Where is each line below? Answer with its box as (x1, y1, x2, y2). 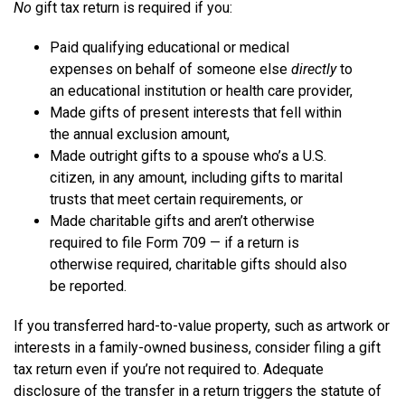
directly (291, 60, 336, 78)
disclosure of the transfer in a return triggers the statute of (14, 381, 381, 400)
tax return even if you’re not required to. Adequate (14, 360, 324, 378)
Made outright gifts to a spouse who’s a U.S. (50, 146, 326, 165)
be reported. (50, 277, 127, 295)
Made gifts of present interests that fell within (50, 103, 342, 121)
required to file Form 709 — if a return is (50, 233, 299, 251)
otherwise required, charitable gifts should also (50, 255, 347, 273)
